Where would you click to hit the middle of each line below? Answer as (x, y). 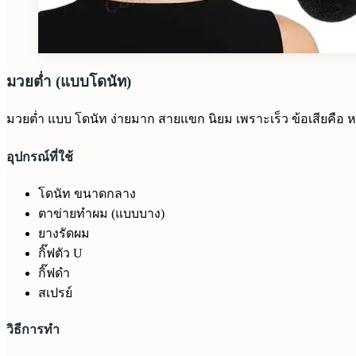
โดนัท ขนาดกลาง (87, 194)
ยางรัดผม (64, 234)
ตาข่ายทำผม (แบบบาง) (101, 214)
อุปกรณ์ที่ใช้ (40, 157)
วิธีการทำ (33, 330)
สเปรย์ (55, 293)
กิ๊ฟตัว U (60, 253)
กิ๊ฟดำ (54, 273)
